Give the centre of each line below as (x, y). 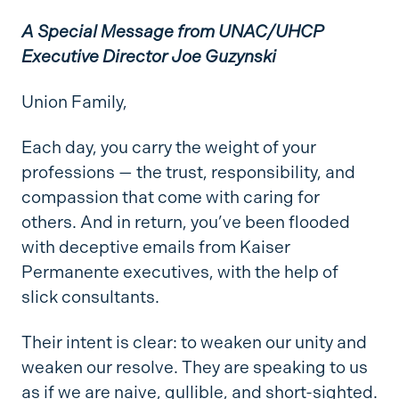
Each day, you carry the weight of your (168, 148)
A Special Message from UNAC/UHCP (172, 32)
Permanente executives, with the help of (179, 273)
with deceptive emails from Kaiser (155, 248)
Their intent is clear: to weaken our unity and (194, 343)
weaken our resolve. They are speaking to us (194, 368)
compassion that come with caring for (170, 198)
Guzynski (240, 57)
